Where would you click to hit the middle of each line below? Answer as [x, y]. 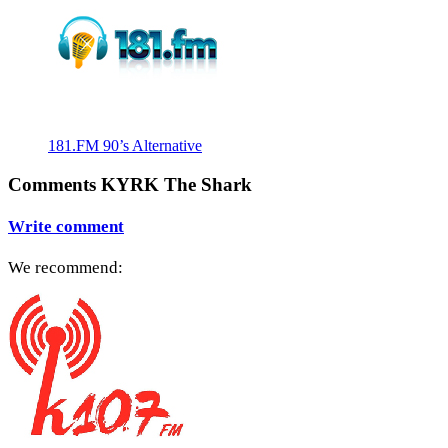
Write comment [66, 226]
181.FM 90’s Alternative [125, 145]
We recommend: [65, 268]
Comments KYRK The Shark [130, 184]
